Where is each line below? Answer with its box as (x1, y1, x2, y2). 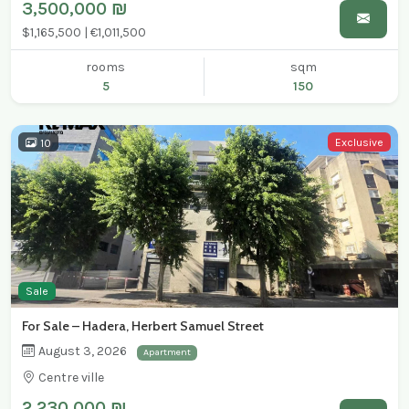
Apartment (142, 346, 191, 359)
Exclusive (335, 135, 384, 149)
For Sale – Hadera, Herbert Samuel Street (22, 318, 264, 335)
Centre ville (38, 370, 104, 386)
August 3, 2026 (38, 343, 127, 360)
